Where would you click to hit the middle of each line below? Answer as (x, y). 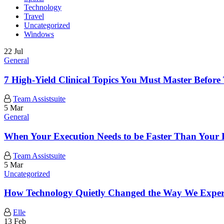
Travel (34, 16)
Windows (39, 34)
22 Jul (13, 51)
